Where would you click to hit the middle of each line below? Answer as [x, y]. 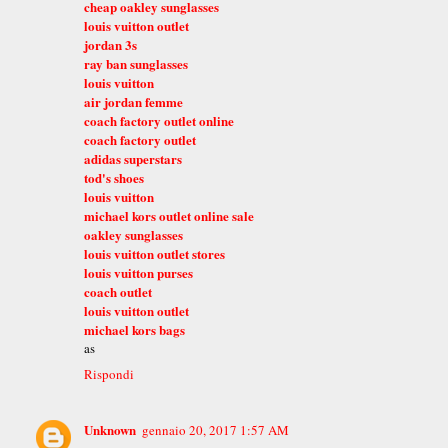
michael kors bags [135, 329]
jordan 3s [111, 44]
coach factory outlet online [159, 120]
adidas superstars [133, 158]
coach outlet [118, 291]
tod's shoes [114, 177]
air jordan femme [134, 101]
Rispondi [109, 373]
